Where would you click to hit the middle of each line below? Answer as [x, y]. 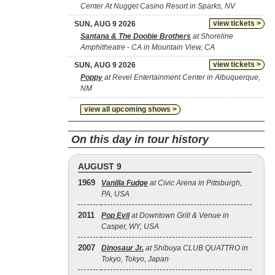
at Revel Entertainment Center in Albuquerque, [181, 77]
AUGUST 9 [100, 166]
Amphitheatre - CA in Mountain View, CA [148, 47]
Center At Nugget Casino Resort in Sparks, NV [158, 6]
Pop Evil [115, 215]
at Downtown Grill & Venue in [179, 215]
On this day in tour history [140, 139]
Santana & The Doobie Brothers [136, 36]
